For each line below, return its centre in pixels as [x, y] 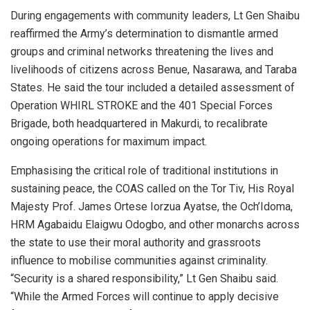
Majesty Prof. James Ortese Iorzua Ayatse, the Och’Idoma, [152, 206]
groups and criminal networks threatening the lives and [142, 51]
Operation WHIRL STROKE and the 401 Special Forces [142, 105]
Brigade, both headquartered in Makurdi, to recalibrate [139, 123]
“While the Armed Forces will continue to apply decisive [145, 296]
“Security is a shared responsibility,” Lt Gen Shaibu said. [144, 278]
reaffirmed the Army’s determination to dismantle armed [144, 33]
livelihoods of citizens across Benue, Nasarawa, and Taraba [154, 69]
